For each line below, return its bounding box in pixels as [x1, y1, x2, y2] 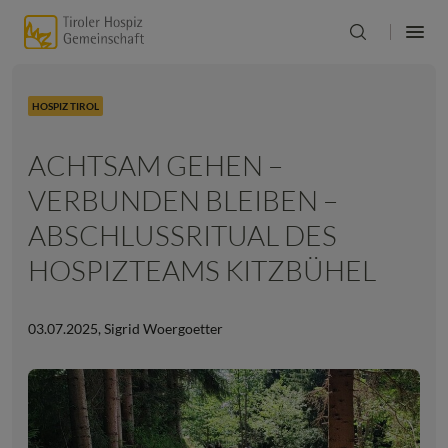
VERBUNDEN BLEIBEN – [28, 183, 338, 217]
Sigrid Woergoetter [101, 320, 223, 337]
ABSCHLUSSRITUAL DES [28, 218, 337, 252]
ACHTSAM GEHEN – [28, 148, 283, 182]
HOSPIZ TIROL [32, 100, 99, 112]
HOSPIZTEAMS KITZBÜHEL [28, 253, 376, 287]
